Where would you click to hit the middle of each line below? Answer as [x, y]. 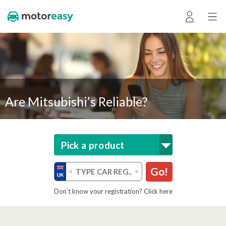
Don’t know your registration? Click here [113, 191]
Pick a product [93, 145]
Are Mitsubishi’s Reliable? [76, 101]
